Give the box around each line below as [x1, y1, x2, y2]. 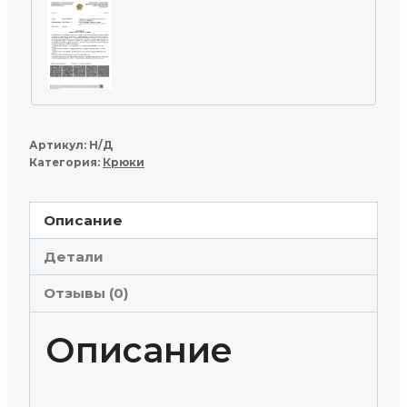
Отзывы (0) [44, 284, 130, 303]
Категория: [29, 154, 103, 169]
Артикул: [29, 137, 89, 152]
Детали [44, 247, 104, 265]
